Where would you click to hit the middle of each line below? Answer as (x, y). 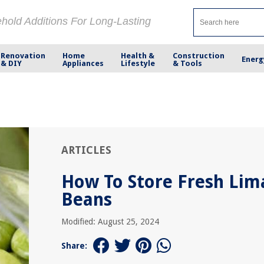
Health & (138, 55)
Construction (198, 55)
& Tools (187, 63)
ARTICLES (86, 150)
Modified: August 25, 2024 (110, 222)
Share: (74, 246)
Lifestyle (138, 63)
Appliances (83, 63)
